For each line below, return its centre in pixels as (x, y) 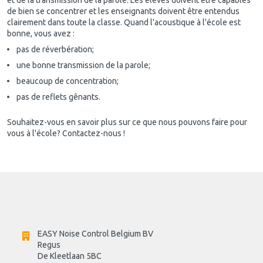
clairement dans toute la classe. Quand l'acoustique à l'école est (124, 22)
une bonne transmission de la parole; (83, 65)
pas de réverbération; (55, 49)
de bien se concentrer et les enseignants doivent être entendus (123, 11)
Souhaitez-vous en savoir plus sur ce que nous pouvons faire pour (127, 122)
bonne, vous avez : (41, 33)
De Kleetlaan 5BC (70, 256)
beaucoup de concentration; (68, 81)
